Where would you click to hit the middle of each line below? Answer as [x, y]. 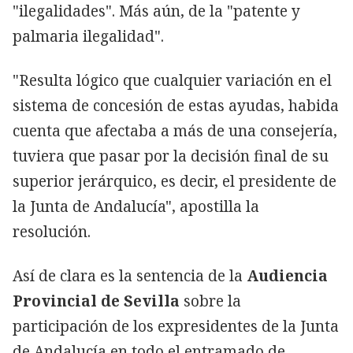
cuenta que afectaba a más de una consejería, [175, 130]
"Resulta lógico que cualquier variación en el [172, 80]
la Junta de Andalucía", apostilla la [136, 206]
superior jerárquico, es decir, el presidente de [175, 181]
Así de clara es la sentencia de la [130, 275]
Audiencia [287, 275]
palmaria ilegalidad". [88, 36]
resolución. [52, 231]
